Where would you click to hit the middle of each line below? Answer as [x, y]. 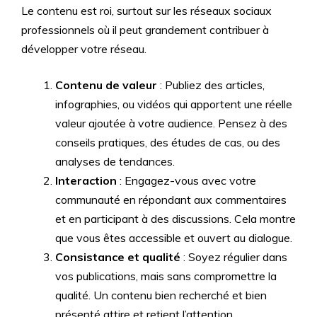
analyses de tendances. [115, 161]
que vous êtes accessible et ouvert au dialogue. [174, 238]
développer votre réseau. [84, 49]
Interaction [86, 180]
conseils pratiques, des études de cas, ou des [168, 142]
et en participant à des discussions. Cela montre [175, 219]
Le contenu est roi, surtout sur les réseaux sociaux [146, 11]
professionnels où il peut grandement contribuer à [145, 30]
